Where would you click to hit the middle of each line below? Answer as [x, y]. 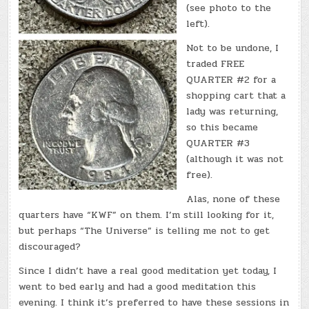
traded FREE [216, 63]
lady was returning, [232, 111]
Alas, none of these [233, 199]
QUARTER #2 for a [231, 79]
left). [198, 23]
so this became [222, 127]
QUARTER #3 [218, 143]
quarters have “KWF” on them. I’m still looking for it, [147, 215]
